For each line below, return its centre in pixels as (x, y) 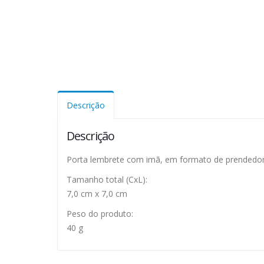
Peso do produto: (100, 213)
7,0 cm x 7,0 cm (97, 193)
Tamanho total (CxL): (107, 179)
